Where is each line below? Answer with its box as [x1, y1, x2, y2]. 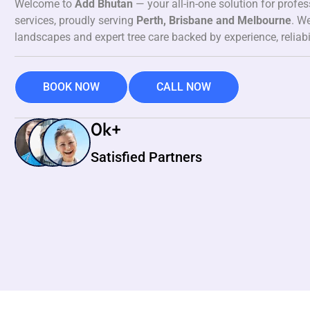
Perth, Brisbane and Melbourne [136, 14, 291, 28]
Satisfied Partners [91, 148, 202, 165]
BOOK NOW [43, 80, 100, 93]
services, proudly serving [15, 14, 136, 28]
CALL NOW [156, 80, 211, 93]
